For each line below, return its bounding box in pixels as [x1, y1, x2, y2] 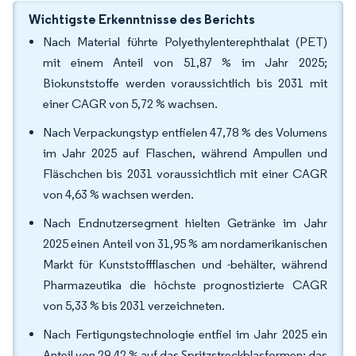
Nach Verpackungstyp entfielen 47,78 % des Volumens [43, 125, 327, 140]
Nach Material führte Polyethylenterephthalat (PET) [43, 34, 327, 49]
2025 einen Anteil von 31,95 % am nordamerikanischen [43, 236, 327, 251]
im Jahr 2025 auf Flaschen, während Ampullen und [43, 145, 327, 161]
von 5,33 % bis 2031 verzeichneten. [43, 298, 225, 313]
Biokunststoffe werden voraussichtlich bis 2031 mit [43, 75, 327, 91]
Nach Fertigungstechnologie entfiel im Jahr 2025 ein [43, 327, 327, 342]
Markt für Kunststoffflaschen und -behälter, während [43, 257, 327, 272]
